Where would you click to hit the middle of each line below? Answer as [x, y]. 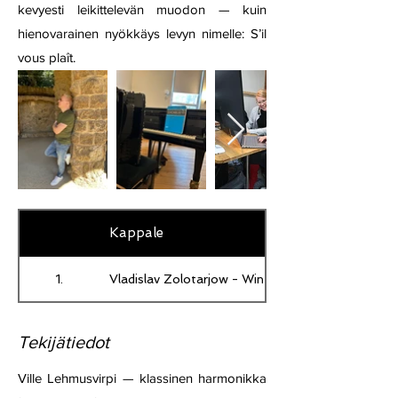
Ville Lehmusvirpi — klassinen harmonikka [142, 378]
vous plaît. [47, 57]
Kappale [136, 233]
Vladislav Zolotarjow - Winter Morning [221, 279]
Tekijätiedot [64, 342]
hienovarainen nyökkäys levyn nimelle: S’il [142, 33]
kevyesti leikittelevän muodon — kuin [142, 9]
